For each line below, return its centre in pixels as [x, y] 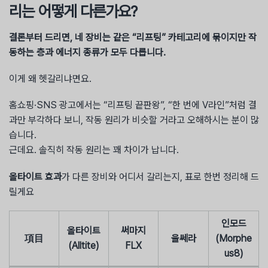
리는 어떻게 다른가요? [73, 11]
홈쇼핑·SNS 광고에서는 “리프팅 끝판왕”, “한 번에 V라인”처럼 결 [133, 105]
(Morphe [234, 238]
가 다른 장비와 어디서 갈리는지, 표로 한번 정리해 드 [160, 176]
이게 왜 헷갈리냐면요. [50, 79]
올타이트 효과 [35, 176]
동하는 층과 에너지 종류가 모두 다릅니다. [87, 52]
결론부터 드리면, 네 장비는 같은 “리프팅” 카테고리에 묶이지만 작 [133, 37]
